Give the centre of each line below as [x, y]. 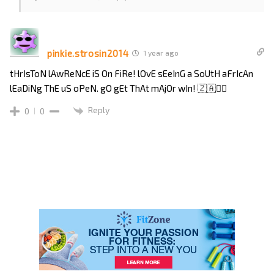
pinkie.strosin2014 [88, 53]
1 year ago [160, 53]
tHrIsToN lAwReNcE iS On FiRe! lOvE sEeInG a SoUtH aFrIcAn [131, 74]
